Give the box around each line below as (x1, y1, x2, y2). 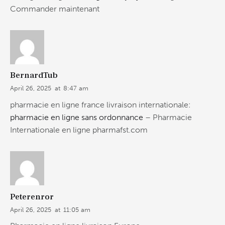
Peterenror (10, 191, 54, 202)
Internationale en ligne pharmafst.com (10, 125, 148, 135)
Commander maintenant (10, 4, 99, 14)
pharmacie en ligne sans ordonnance (10, 113, 143, 123)
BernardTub (10, 70, 58, 81)
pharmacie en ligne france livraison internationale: (10, 100, 191, 110)
